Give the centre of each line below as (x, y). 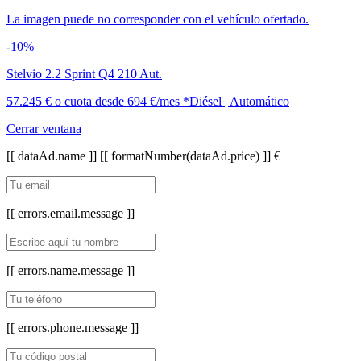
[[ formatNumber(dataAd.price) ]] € (190, 156)
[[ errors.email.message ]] (71, 213)
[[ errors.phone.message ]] (73, 327)
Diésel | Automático (239, 101)
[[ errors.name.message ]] (71, 270)
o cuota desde (91, 101)
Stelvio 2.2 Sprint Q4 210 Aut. (84, 73)
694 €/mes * (158, 101)
